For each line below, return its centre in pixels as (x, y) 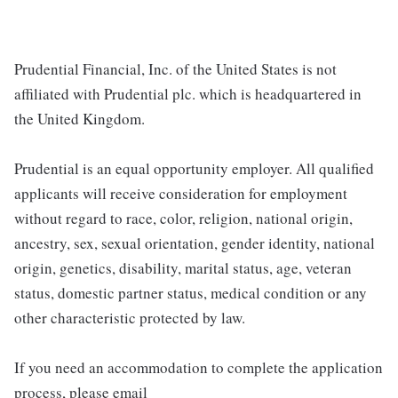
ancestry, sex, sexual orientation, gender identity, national (195, 243)
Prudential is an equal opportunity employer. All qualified (194, 169)
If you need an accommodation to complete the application (199, 368)
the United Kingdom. (80, 119)
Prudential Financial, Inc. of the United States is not (175, 69)
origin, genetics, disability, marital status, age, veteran (183, 268)
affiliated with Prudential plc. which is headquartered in (188, 94)
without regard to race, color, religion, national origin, (183, 219)
